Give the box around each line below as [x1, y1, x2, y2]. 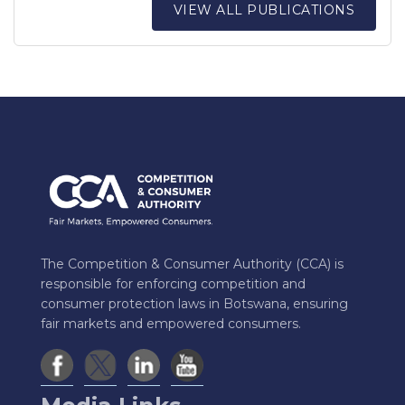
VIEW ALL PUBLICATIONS [173, 2, 354, 19]
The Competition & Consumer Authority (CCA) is [41, 255, 344, 272]
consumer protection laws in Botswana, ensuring [41, 295, 348, 312]
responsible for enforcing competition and [41, 275, 306, 292]
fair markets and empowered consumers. [41, 315, 301, 332]
